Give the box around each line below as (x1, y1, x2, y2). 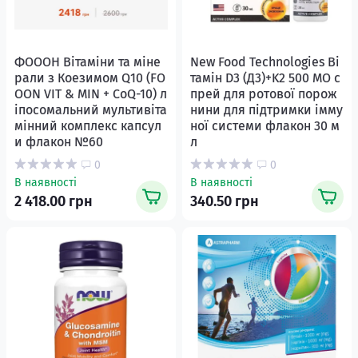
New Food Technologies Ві (190, 54, 340, 70)
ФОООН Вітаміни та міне (14, 54, 161, 70)
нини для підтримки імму (190, 102, 343, 117)
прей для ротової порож (190, 86, 337, 101)
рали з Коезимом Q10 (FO (14, 70, 165, 86)
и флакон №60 (14, 134, 103, 149)
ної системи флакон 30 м (190, 118, 340, 133)
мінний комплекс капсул (14, 118, 161, 133)
